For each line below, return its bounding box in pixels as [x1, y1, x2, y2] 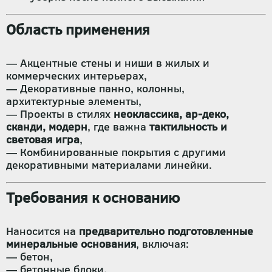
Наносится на [6, 223, 79, 239]
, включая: [136, 236, 189, 251]
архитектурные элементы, [6, 93, 141, 109]
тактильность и [149, 119, 227, 134]
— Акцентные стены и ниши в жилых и [6, 55, 209, 70]
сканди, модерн [6, 119, 87, 134]
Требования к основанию [6, 187, 180, 208]
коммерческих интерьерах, [6, 68, 147, 83]
